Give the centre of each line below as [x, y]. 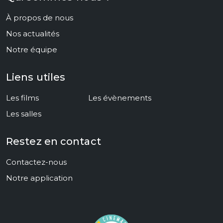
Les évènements [120, 98]
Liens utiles [36, 77]
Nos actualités [33, 34]
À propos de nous [40, 18]
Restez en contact [54, 141]
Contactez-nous [36, 162]
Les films [22, 98]
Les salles [24, 114]
